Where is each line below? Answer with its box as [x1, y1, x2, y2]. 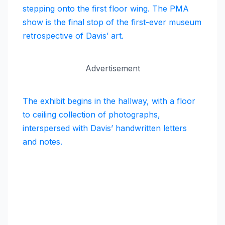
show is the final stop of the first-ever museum [23, 17, 201, 27]
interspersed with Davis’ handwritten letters [23, 123, 187, 134]
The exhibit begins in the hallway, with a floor [23, 96, 195, 106]
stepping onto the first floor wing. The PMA [23, 3, 189, 14]
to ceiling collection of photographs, [23, 109, 160, 120]
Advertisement [85, 63, 140, 73]
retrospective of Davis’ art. [23, 30, 124, 41]
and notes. [23, 137, 62, 147]
